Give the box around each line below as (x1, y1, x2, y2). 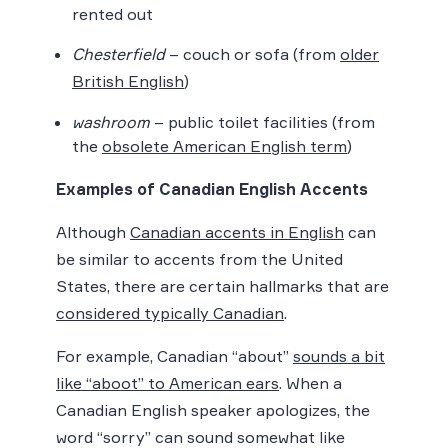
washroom (72, 111, 150, 132)
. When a (279, 372, 342, 393)
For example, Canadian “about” (56, 345, 293, 366)
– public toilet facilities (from (150, 111, 375, 132)
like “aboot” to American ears (56, 372, 279, 393)
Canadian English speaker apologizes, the (56, 399, 370, 420)
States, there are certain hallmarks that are (56, 275, 389, 296)
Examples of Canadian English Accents (56, 178, 368, 199)
